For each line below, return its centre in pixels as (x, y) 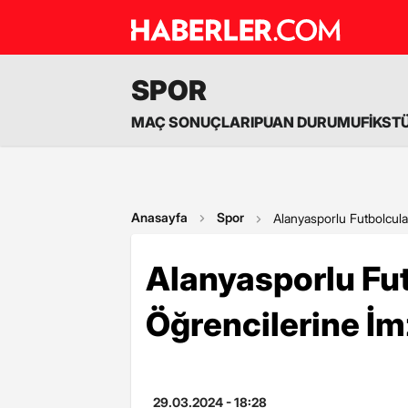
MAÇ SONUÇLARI (193, 122)
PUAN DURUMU (307, 122)
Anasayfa (159, 217)
